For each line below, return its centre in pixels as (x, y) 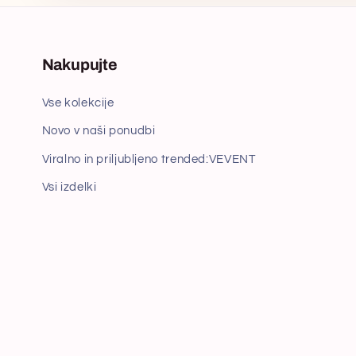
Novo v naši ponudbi (99, 131)
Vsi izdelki (69, 188)
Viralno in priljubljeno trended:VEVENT (149, 159)
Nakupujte (79, 64)
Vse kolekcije (78, 103)
